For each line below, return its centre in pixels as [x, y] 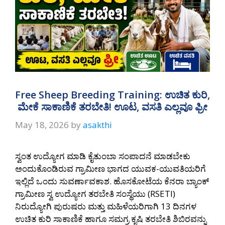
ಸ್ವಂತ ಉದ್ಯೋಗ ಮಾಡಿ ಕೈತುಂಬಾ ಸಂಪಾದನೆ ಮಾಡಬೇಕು [103, 156]
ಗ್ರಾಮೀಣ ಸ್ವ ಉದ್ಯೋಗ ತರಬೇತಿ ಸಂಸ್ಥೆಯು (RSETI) [95, 193]
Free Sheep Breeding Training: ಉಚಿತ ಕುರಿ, [113, 95]
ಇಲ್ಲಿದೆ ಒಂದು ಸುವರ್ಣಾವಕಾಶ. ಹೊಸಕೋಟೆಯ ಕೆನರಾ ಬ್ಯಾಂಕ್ [112, 181]
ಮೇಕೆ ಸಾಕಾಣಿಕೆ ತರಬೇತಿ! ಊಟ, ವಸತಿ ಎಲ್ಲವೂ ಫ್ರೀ [113, 107]
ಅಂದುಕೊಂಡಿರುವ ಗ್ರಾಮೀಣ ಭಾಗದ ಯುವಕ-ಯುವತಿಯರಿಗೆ [110, 168]
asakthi [97, 125]
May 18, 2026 [42, 125]
